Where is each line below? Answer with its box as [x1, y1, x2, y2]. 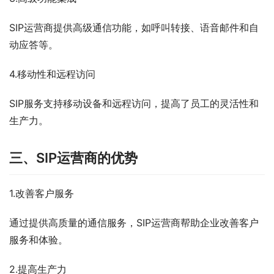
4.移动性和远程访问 [9, 68, 95, 80]
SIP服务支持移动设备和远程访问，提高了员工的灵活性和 [9, 97, 259, 109]
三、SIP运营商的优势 [9, 150, 138, 166]
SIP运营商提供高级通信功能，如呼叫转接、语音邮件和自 [9, 21, 259, 34]
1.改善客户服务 [9, 187, 74, 199]
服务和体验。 [9, 234, 68, 246]
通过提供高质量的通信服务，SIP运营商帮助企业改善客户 [9, 217, 259, 229]
